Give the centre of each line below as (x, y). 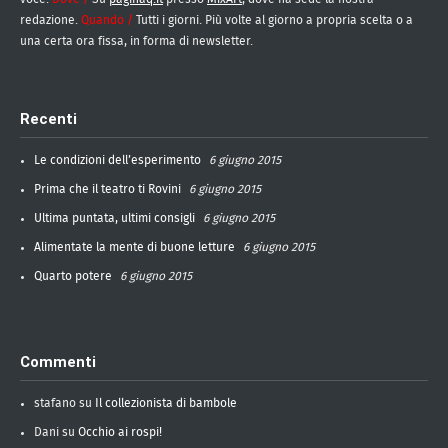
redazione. (50, 20)
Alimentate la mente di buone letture (134, 247)
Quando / (108, 20)
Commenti (58, 362)
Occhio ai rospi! (120, 432)
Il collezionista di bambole (166, 403)
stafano (55, 403)
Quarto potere (73, 276)
